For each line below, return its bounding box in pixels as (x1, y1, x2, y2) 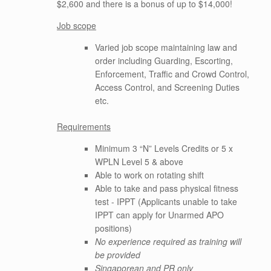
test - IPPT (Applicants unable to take (94, 195, 237, 207)
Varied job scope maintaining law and (94, 41, 237, 53)
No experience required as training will (94, 235, 241, 247)
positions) (94, 222, 132, 234)
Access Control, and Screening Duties (94, 81, 240, 93)
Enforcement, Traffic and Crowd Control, (94, 68, 249, 80)
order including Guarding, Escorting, (94, 54, 233, 67)
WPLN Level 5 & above (94, 155, 183, 168)
